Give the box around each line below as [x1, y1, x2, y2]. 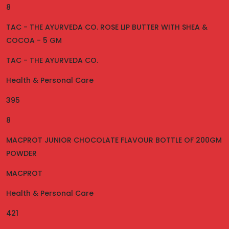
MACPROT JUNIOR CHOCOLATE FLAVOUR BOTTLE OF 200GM [6, 135, 222, 145]
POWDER [6, 148, 37, 158]
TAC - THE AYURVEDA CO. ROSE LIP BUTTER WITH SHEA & [6, 22, 208, 32]
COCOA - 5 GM [6, 35, 62, 45]
